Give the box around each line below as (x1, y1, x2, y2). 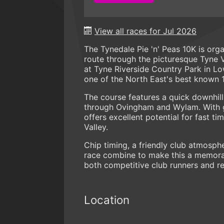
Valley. (84, 121, 108, 132)
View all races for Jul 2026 (94, 25, 196, 36)
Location (84, 192, 129, 206)
